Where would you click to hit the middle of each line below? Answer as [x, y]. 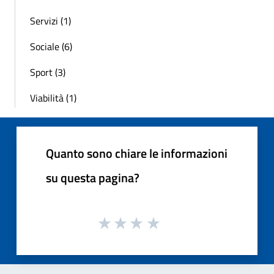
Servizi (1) [50, 20]
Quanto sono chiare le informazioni [137, 153]
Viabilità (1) [53, 98]
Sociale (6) [51, 46]
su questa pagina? [93, 177]
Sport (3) [48, 72]
